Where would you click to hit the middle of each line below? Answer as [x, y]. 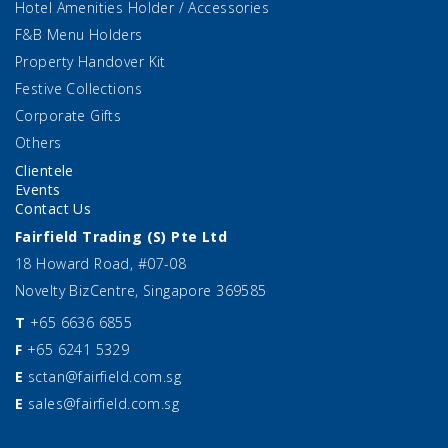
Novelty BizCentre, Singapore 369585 [141, 291]
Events [38, 190]
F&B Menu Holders [79, 35]
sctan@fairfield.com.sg [104, 377]
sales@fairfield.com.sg [103, 404]
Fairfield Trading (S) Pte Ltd [121, 237]
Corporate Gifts [68, 116]
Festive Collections [78, 89]
